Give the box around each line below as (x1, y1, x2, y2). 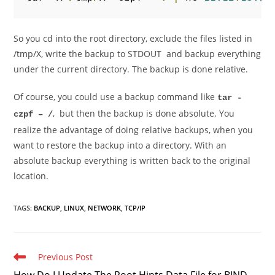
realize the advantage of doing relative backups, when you (14, 124, 254, 136)
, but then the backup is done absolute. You (53, 107, 235, 119)
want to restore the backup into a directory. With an (14, 139, 227, 151)
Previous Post (38, 251, 93, 263)
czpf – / (14, 109, 53, 119)
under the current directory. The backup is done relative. (14, 63, 249, 75)
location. (14, 170, 49, 182)
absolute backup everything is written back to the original (14, 155, 251, 166)
